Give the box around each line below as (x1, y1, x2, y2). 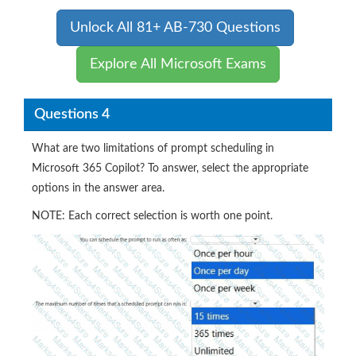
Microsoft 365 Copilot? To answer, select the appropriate (32, 163, 308, 174)
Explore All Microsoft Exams (90, 57, 266, 72)
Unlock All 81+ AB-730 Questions (69, 21, 281, 35)
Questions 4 (33, 106, 110, 122)
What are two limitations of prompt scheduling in (32, 143, 274, 154)
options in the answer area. (32, 183, 164, 194)
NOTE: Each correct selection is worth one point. (32, 211, 273, 222)
